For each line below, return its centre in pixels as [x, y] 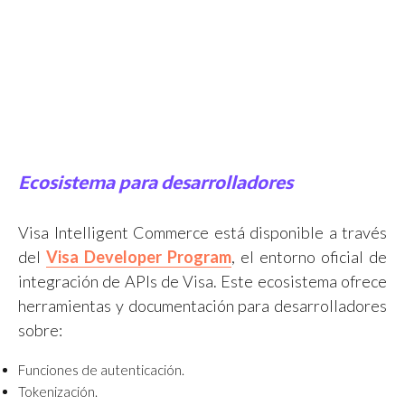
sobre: [40, 330]
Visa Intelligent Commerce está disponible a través [202, 232]
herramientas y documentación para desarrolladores [202, 305]
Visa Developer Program [139, 256]
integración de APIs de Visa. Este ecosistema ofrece [202, 281]
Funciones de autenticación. [101, 369]
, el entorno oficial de [309, 256]
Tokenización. [58, 391]
